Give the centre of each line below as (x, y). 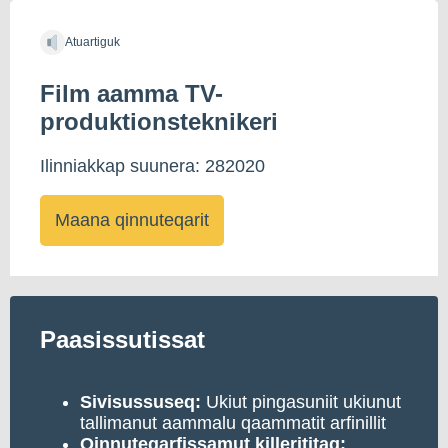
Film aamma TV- (131, 93)
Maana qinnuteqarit (132, 219)
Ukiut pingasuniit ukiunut (301, 401)
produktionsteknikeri (159, 121)
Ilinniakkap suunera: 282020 (152, 165)
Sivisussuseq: (140, 401)
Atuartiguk (92, 42)
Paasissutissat (122, 339)
